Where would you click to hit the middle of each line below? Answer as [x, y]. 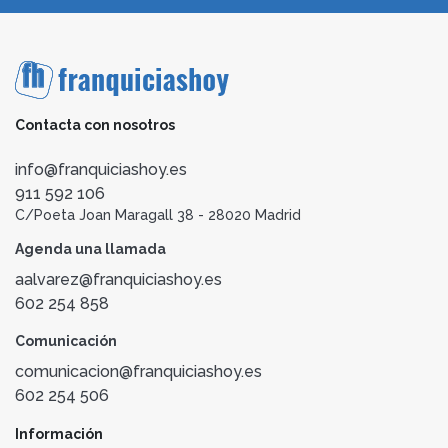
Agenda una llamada [90, 249]
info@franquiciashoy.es [101, 170]
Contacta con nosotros [95, 125]
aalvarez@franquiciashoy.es [118, 280]
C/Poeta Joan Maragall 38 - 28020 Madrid [158, 215]
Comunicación [66, 341]
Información [59, 434]
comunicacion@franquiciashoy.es [138, 372]
